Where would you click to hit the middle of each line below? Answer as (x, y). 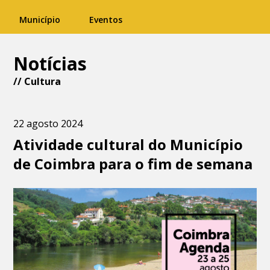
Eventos (106, 20)
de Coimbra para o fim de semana (133, 164)
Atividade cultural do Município (128, 144)
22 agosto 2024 (48, 124)
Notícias (50, 64)
